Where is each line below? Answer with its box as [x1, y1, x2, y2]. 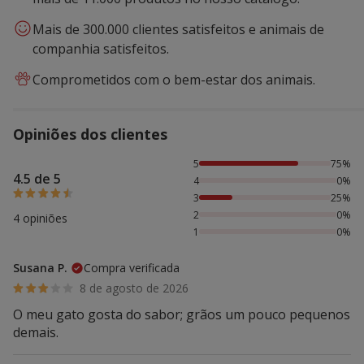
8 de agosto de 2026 [80, 279, 189, 296]
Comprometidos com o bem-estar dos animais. [32, 70, 315, 89]
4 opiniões [13, 210, 67, 226]
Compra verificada [84, 259, 180, 275]
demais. [13, 323, 58, 341]
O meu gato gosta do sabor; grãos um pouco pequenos [13, 305, 350, 323]
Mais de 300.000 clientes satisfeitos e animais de [32, 19, 324, 38]
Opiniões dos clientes [13, 123, 167, 144]
